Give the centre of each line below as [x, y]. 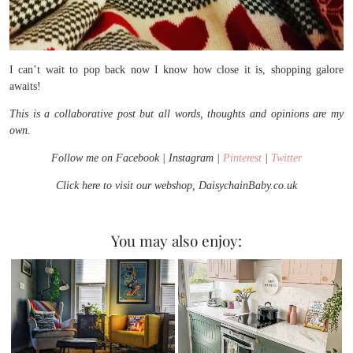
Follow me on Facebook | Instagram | [137, 158]
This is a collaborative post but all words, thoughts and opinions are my [176, 114]
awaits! [25, 86]
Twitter [286, 158]
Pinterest [242, 158]
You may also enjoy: [176, 240]
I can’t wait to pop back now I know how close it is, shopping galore [176, 70]
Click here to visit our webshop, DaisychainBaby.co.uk [176, 186]
